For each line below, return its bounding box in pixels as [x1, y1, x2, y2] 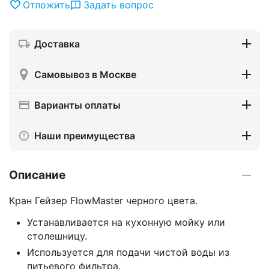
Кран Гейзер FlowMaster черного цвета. [9, 194, 198, 207]
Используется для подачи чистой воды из [27, 246, 229, 258]
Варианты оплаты [34, 98, 121, 111]
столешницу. [27, 229, 87, 242]
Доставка [34, 37, 80, 50]
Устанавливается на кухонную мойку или [27, 216, 225, 228]
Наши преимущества [34, 129, 135, 142]
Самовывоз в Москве [34, 68, 136, 80]
